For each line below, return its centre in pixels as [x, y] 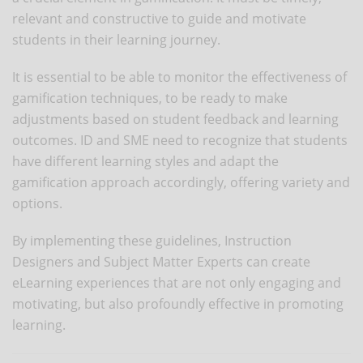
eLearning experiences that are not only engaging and [177, 282]
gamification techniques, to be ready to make [150, 98]
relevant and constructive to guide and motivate [159, 18]
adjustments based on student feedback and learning [175, 119]
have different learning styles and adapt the [145, 161]
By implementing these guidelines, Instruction [152, 240]
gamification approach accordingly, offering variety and [181, 182]
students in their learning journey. [116, 39]
